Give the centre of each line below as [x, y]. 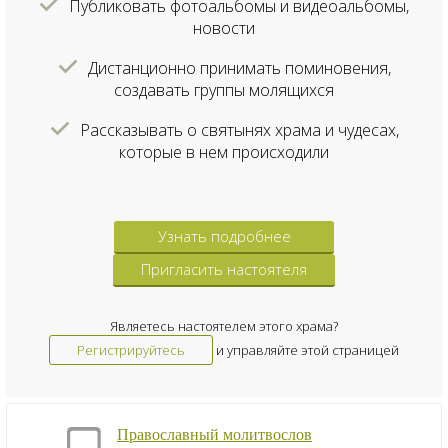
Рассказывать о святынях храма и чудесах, [239, 130]
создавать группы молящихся [224, 90]
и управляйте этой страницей [306, 350]
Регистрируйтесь [131, 350]
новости [224, 28]
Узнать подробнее [224, 236]
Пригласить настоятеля [224, 269]
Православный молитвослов [214, 435]
